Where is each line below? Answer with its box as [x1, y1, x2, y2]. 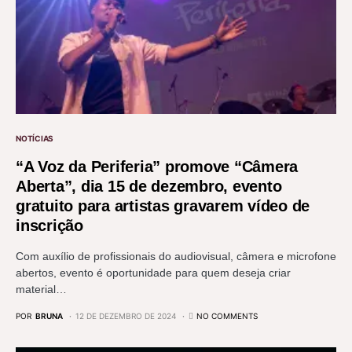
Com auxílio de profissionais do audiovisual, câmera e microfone [16, 250, 336, 263]
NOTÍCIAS [16, 134, 53, 144]
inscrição [16, 217, 83, 235]
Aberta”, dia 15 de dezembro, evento [16, 178, 282, 196]
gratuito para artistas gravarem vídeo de [16, 197, 310, 215]
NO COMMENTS [196, 311, 258, 321]
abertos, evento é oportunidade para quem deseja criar [16, 266, 291, 280]
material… [16, 283, 67, 296]
